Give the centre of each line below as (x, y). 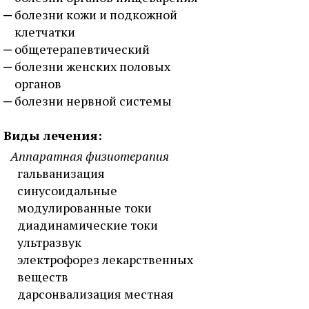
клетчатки (45, 32)
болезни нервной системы (93, 101)
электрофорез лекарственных (105, 259)
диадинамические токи (88, 225)
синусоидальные (67, 190)
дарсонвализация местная (96, 294)
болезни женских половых (92, 66)
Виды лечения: (53, 135)
